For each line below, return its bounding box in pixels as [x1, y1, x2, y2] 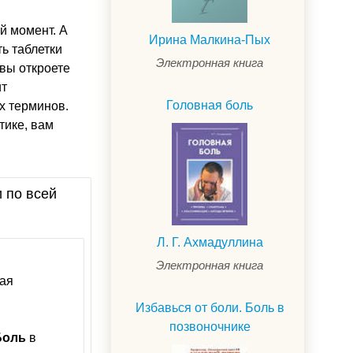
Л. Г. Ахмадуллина [156, 235, 263, 249]
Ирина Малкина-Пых [149, 33, 270, 47]
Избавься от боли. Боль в [135, 300, 284, 314]
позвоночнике [169, 319, 251, 333]
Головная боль [166, 98, 253, 113]
